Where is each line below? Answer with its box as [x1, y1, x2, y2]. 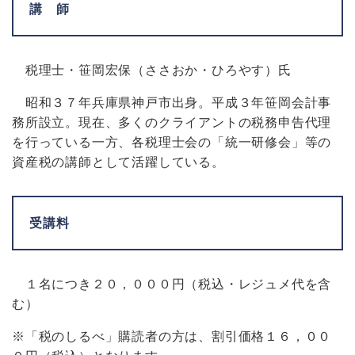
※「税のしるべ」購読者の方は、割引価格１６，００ [12, 330, 332, 343]
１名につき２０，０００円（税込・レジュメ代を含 [12, 277, 332, 291]
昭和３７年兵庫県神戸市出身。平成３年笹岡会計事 [12, 96, 332, 109]
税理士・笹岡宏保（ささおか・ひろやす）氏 [12, 63, 292, 77]
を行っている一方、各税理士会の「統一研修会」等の [12, 136, 332, 149]
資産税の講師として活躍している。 [12, 155, 225, 169]
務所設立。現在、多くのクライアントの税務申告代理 [12, 116, 332, 129]
